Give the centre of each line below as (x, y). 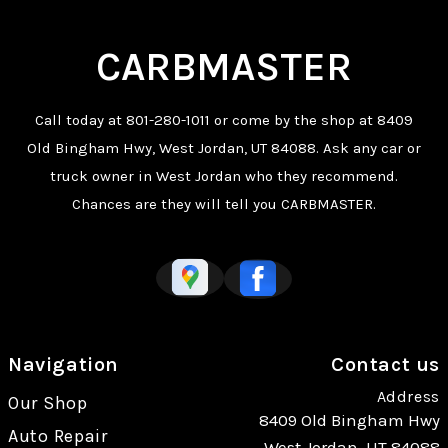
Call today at (80, 119)
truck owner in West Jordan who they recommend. (224, 175)
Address (408, 396)
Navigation (63, 364)
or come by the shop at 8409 (311, 119)
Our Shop (48, 402)
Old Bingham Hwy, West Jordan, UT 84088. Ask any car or (224, 147)
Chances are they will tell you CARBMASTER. (224, 203)
